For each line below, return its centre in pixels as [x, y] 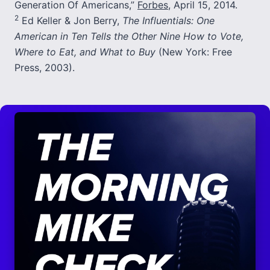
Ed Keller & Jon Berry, [71, 20]
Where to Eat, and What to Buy [85, 52]
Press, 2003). [45, 67]
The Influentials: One [168, 20]
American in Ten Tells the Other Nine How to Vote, [129, 36]
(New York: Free [194, 52]
